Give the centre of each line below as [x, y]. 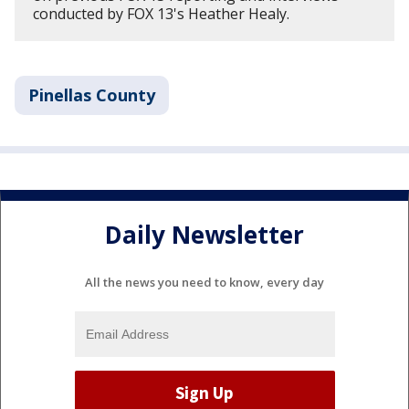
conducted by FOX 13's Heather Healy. [161, 13]
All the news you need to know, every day [204, 282]
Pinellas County [92, 94]
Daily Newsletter [204, 235]
